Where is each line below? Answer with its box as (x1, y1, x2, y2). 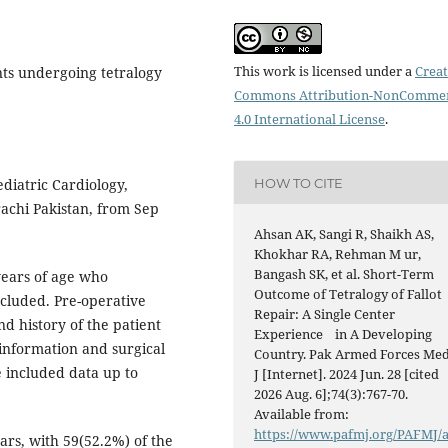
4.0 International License (234, 110, 385, 129)
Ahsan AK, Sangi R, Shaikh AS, (254, 225, 435, 244)
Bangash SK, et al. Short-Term (254, 265, 435, 284)
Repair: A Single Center (254, 305, 396, 324)
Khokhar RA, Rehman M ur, (254, 245, 422, 264)
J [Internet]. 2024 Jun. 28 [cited (254, 365, 440, 384)
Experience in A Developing (254, 325, 433, 344)
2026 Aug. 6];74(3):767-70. (254, 385, 409, 404)
